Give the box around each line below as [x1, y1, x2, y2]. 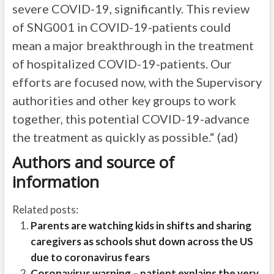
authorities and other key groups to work [12, 93, 236, 108]
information [12, 171, 99, 193]
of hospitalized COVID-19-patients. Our [12, 56, 232, 72]
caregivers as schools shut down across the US [30, 235, 253, 248]
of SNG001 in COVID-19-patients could [12, 20, 231, 35]
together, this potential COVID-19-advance [12, 111, 250, 127]
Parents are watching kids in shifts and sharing [30, 219, 251, 232]
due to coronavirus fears [30, 251, 150, 264]
